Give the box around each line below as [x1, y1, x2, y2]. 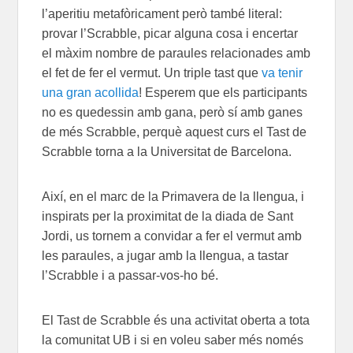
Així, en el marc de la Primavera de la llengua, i [42, 190, 305, 204]
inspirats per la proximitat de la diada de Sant [42, 210, 294, 224]
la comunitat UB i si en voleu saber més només [42, 333, 304, 347]
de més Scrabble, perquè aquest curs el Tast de [42, 125, 307, 139]
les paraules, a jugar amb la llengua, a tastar [42, 249, 289, 263]
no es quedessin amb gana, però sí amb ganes [42, 106, 303, 120]
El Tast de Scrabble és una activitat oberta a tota [42, 314, 310, 328]
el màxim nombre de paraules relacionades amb [42, 46, 311, 61]
